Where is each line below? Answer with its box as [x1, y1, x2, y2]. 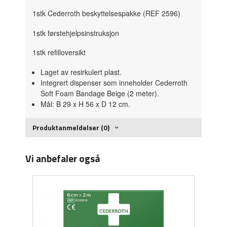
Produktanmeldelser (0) [32, 122, 110, 133]
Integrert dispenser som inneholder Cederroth [40, 77, 187, 88]
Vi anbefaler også [25, 150, 100, 166]
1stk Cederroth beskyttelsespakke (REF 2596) [32, 8, 181, 19]
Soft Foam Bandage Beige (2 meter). [40, 88, 159, 98]
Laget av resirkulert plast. [40, 66, 122, 77]
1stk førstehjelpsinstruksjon [32, 27, 120, 38]
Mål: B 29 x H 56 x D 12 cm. [40, 98, 130, 109]
